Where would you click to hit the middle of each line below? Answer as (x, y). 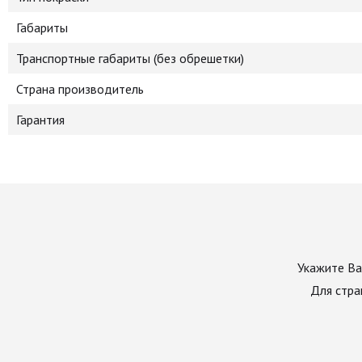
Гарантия (40, 120)
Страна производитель (80, 89)
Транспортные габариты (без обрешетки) (130, 58)
